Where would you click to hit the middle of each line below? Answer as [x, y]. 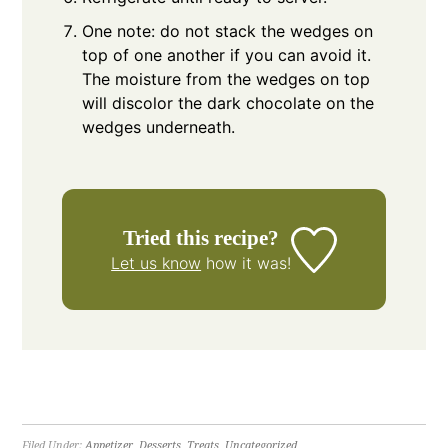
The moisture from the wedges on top [226, 79]
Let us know [156, 263]
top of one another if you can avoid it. [227, 55]
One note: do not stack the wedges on [228, 31]
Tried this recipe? [201, 238]
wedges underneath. [159, 127]
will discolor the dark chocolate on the [228, 103]
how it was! [246, 263]
